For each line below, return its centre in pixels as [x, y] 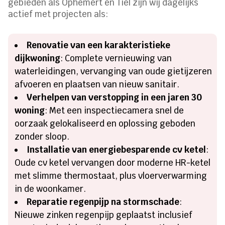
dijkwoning [38, 58]
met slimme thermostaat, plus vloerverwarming [111, 176]
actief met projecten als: [58, 14]
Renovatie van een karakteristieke [99, 45]
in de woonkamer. [50, 189]
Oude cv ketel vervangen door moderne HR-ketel [113, 162]
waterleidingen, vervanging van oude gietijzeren [114, 71]
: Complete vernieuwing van [116, 58]
